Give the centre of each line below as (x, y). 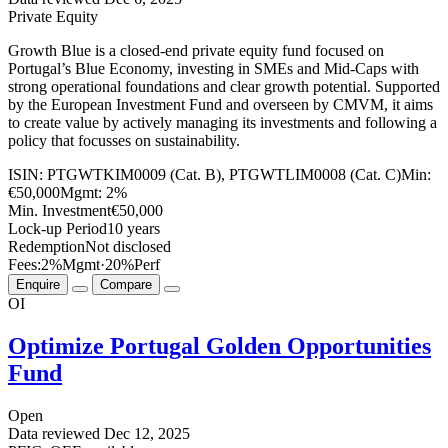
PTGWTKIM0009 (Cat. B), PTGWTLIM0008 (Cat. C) (224, 175)
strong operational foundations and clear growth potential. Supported (224, 87)
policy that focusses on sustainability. (124, 141)
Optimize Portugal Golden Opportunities (219, 346)
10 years (133, 229)
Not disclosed (128, 247)
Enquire (38, 285)
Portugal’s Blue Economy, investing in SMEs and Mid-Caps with (213, 69)
